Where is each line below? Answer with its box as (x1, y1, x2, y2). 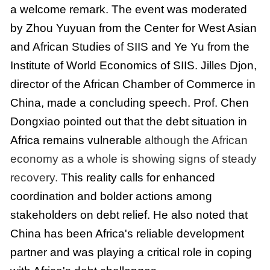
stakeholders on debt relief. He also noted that (10, 209, 248, 222)
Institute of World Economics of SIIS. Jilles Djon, (10, 59, 257, 72)
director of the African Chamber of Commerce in (10, 78, 256, 91)
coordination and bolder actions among (10, 190, 212, 203)
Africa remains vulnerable (10, 134, 145, 147)
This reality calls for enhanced (60, 171, 215, 184)
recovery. (10, 171, 61, 184)
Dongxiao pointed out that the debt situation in (10, 115, 247, 128)
